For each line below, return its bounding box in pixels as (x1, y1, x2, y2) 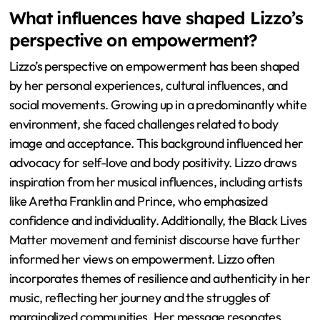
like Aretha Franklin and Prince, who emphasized (9, 192, 268, 209)
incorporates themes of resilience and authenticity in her (9, 269, 311, 286)
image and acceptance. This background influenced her (9, 134, 304, 151)
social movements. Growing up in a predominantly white (9, 96, 307, 113)
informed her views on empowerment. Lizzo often (9, 250, 275, 267)
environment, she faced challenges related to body (9, 115, 279, 132)
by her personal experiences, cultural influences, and (9, 76, 288, 94)
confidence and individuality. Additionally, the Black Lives (9, 211, 307, 229)
